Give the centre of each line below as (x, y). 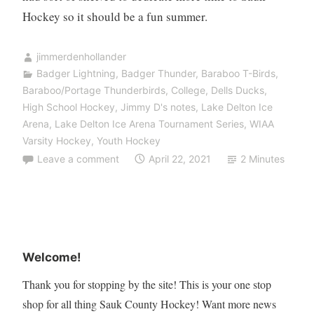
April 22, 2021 (179, 158)
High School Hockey (68, 107)
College (188, 90)
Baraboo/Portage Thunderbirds (94, 90)
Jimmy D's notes (158, 107)
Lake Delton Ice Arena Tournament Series (149, 124)
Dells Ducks (237, 90)
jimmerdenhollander (81, 57)
